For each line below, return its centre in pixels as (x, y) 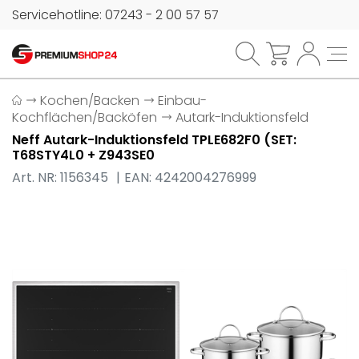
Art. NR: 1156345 (62, 177)
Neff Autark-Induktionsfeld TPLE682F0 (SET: (154, 140)
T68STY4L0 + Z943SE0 (83, 155)
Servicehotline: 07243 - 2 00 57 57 (115, 15)
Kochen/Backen (90, 101)
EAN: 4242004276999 (191, 177)
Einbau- (183, 101)
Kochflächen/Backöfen (85, 117)
